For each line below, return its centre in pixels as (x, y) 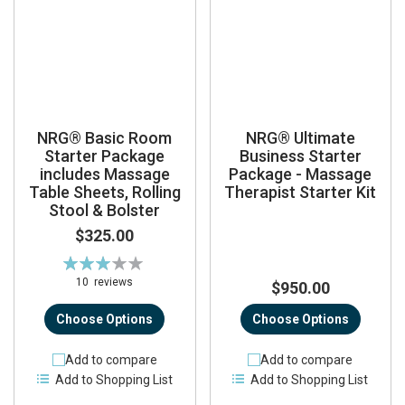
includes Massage (104, 174)
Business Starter (300, 156)
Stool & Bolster (105, 211)
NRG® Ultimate (300, 138)
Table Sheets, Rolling (104, 193)
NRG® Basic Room (105, 138)
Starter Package (105, 156)
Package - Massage (301, 174)
